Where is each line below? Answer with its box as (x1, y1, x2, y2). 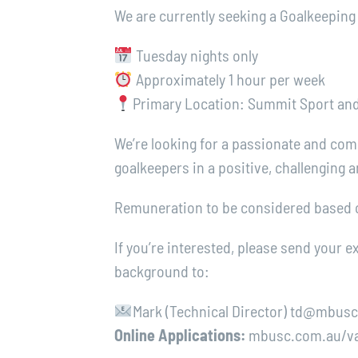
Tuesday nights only (132, 45, 258, 65)
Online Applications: (114, 324, 249, 344)
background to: (114, 261, 210, 280)
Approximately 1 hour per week (132, 69, 325, 89)
